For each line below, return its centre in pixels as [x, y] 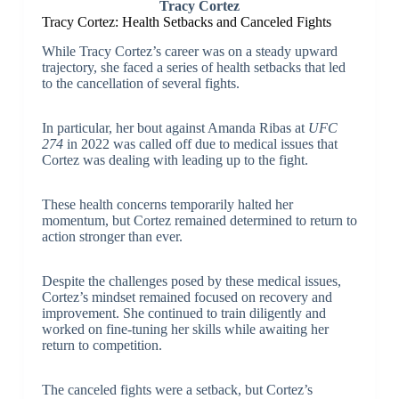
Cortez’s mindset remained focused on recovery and [187, 297]
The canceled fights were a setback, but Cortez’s [177, 389]
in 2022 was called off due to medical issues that [200, 143]
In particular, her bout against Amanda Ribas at [175, 127]
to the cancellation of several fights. [140, 83]
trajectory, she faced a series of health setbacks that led [193, 67]
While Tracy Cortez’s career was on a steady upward [189, 51]
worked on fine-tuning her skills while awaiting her [185, 329]
